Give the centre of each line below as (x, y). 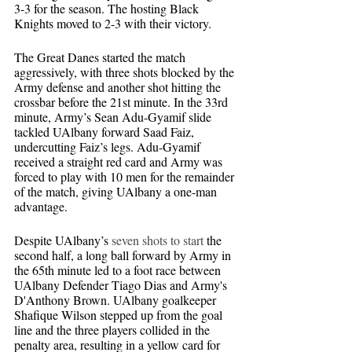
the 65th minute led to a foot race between (119, 270)
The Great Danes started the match (101, 57)
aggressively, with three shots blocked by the (126, 72)
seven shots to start (159, 240)
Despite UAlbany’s (63, 240)
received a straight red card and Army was (120, 162)
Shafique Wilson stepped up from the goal (120, 315)
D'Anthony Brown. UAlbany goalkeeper (117, 300)
